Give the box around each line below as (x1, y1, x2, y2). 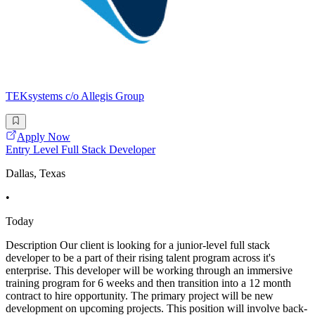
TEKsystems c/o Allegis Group (6, 90, 144, 103)
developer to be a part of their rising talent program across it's (6, 252, 275, 264)
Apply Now (17, 131, 70, 143)
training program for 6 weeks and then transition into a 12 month (6, 277, 291, 290)
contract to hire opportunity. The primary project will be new (6, 290, 274, 302)
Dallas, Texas (6, 167, 65, 180)
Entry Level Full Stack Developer (6, 143, 155, 156)
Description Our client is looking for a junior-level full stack (6, 239, 270, 252)
